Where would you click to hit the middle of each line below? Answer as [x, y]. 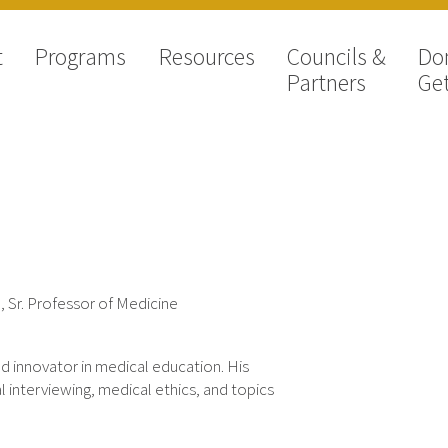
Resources [206, 57]
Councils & [336, 57]
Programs [81, 57]
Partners [326, 83]
